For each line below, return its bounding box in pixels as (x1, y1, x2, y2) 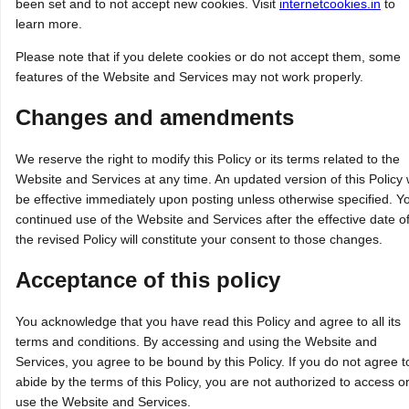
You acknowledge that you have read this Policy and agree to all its (16, 314, 401, 330)
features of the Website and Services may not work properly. (16, 69, 363, 85)
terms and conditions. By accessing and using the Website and (16, 334, 377, 350)
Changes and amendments (16, 105, 294, 131)
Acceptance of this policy (16, 267, 280, 293)
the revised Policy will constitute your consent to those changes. (16, 232, 383, 247)
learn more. (16, 16, 82, 32)
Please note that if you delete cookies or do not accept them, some (16, 49, 401, 65)
